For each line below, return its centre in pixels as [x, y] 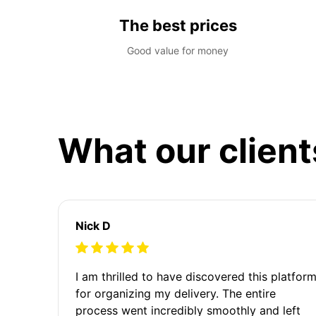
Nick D [93, 225]
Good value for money [178, 50]
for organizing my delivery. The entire [176, 293]
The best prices [178, 25]
